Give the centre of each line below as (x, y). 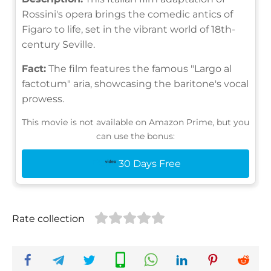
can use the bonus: (135, 136)
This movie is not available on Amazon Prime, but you (135, 122)
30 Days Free (149, 163)
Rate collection (48, 218)
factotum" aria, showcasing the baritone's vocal (135, 83)
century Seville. (58, 44)
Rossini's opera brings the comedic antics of (127, 14)
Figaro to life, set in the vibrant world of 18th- (129, 29)
